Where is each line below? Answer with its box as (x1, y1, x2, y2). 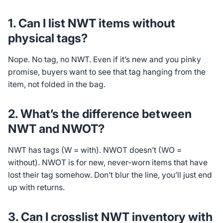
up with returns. (7, 183, 65, 193)
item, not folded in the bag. (7, 80, 106, 90)
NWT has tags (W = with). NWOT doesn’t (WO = (7, 145, 182, 155)
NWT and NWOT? (7, 121, 105, 136)
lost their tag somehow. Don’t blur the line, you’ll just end (7, 170, 212, 180)
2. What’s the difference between (7, 106, 192, 121)
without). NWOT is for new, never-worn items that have (7, 158, 208, 168)
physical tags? (7, 30, 88, 45)
